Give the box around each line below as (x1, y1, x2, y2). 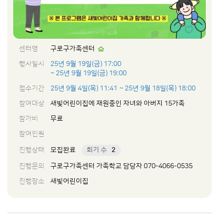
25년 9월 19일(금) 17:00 (50, 60, 121, 68)
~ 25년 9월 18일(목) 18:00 (119, 85, 196, 92)
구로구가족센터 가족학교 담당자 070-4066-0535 (50, 162, 193, 170)
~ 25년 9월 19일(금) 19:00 (50, 69, 127, 77)
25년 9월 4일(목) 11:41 (50, 85, 117, 92)
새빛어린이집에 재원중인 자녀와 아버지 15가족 (50, 100, 185, 108)
